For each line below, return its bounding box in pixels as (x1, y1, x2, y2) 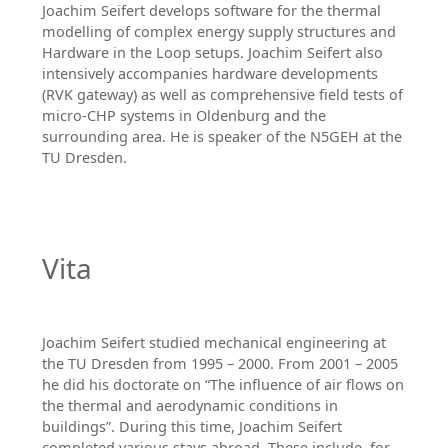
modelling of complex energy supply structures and (41, 22, 396, 42)
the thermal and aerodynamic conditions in (41, 395, 338, 415)
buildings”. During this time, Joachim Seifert (41, 416, 342, 436)
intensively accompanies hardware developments (41, 64, 378, 84)
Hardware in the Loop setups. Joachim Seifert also (41, 43, 383, 63)
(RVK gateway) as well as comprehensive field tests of (41, 85, 403, 105)
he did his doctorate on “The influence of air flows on (41, 374, 404, 394)
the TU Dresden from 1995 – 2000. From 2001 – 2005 (41, 353, 398, 373)
